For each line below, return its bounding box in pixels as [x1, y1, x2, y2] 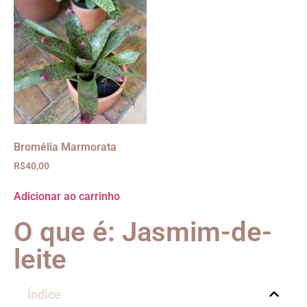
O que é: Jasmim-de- [14, 215, 272, 248]
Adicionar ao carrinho [14, 189, 120, 203]
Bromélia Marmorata [14, 140, 116, 153]
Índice [27, 286, 61, 302]
